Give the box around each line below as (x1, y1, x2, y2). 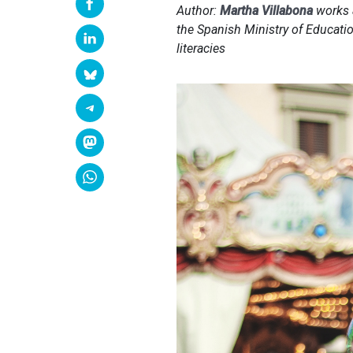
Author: (176, 2, 220, 18)
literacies (176, 40, 225, 56)
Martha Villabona (220, 2, 313, 18)
